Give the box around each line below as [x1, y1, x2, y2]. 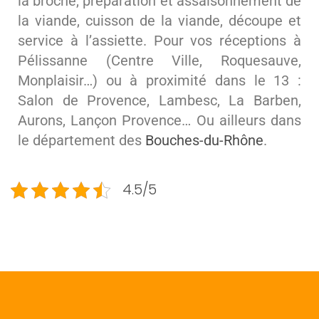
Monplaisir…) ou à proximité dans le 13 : [18, 72, 301, 90]
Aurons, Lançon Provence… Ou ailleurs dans [18, 112, 301, 130]
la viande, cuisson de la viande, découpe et [18, 12, 301, 30]
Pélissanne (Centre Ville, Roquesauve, [18, 52, 301, 70]
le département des [18, 132, 145, 150]
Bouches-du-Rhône [145, 132, 263, 150]
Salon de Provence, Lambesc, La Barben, [18, 92, 301, 110]
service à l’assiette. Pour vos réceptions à [18, 32, 301, 50]
